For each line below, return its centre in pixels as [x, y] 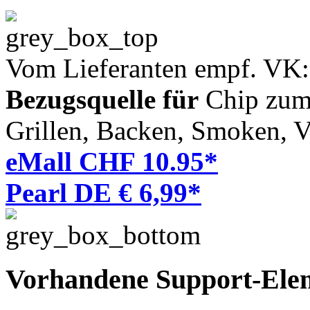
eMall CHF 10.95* [112, 161]
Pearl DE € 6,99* [103, 192]
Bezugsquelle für [102, 99]
